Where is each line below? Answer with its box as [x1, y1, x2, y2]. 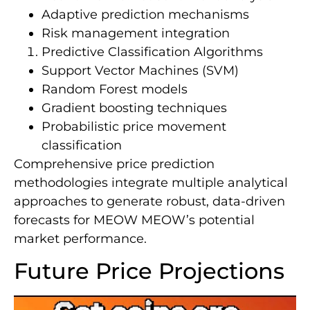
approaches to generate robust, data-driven [14, 193, 285, 209]
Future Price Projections [14, 257, 284, 285]
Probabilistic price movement [42, 118, 226, 134]
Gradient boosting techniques [42, 100, 227, 116]
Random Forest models [42, 81, 188, 97]
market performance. [14, 230, 147, 246]
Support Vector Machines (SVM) [42, 62, 239, 78]
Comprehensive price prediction [14, 156, 215, 172]
